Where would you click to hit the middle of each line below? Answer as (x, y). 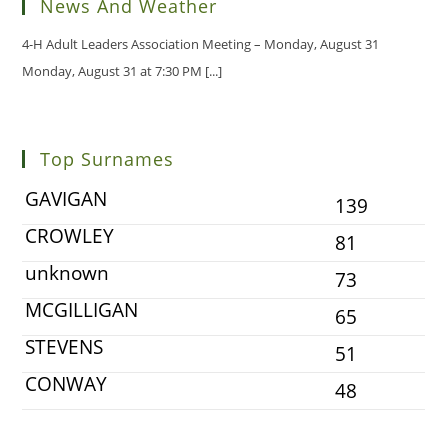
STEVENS (64, 346)
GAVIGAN (66, 198)
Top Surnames (107, 158)
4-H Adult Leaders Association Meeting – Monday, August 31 (201, 43)
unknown (67, 272)
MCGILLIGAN (82, 309)
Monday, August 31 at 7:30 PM (114, 71)
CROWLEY (70, 235)
